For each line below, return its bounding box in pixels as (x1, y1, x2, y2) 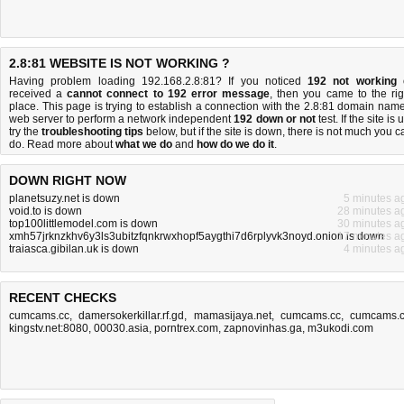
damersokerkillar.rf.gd (78, 309, 185, 322)
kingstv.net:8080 (9, 322, 88, 335)
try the (9, 125, 41, 138)
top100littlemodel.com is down (9, 217, 158, 230)
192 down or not (234, 113, 316, 125)
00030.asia (94, 322, 149, 335)
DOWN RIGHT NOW (9, 173, 126, 188)
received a (9, 87, 68, 100)
